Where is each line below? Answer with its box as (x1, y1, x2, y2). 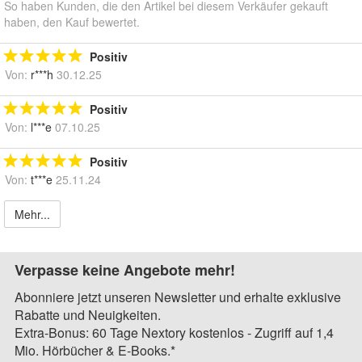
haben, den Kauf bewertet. (4, 14, 140, 31)
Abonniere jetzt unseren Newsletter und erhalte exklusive (15, 288, 341, 307)
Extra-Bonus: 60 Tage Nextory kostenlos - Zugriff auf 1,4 (15, 323, 334, 343)
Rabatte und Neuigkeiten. (15, 305, 161, 325)
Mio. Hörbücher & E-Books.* (15, 341, 175, 360)
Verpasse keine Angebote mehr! (15, 259, 235, 281)
